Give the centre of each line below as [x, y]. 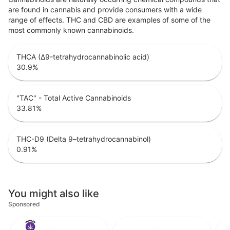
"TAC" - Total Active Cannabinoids [74, 98]
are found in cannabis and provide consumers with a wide [105, 9]
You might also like [54, 193]
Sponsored [24, 204]
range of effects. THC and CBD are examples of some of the [109, 20]
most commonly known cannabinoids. [71, 30]
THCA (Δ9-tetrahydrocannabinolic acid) [83, 56]
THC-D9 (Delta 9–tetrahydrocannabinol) [84, 139]
